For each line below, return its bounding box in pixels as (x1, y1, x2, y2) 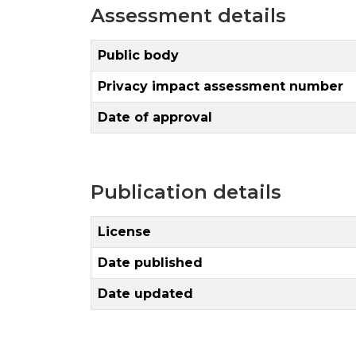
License (98, 223, 151, 239)
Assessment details (91, 3, 286, 27)
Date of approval (98, 109, 212, 125)
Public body (98, 47, 179, 63)
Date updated (98, 285, 193, 301)
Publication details (91, 180, 281, 203)
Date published (98, 254, 203, 270)
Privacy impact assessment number (98, 78, 343, 94)
